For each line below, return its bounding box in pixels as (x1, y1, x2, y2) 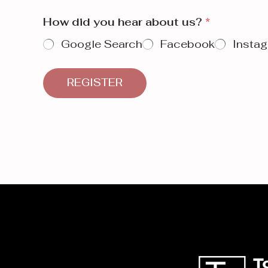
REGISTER (67, 76, 123, 90)
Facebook (160, 36, 215, 51)
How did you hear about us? (43, 14, 205, 29)
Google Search (61, 36, 142, 51)
